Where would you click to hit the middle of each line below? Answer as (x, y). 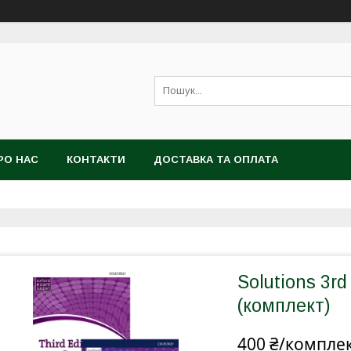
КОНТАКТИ (96, 159)
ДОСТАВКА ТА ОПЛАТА (216, 159)
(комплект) (284, 306)
